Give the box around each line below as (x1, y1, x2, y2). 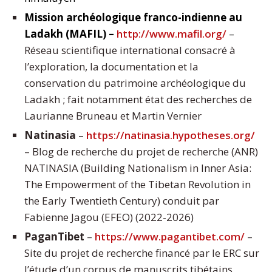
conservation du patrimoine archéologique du (24, 76, 246, 90)
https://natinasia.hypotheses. (86, 128, 233, 143)
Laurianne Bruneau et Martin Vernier (24, 109, 202, 123)
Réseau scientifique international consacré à (24, 43, 236, 58)
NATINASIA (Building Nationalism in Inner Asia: (24, 161, 251, 175)
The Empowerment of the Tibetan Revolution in (24, 177, 251, 192)
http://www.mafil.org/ (117, 27, 226, 41)
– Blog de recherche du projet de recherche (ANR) (24, 144, 258, 159)
